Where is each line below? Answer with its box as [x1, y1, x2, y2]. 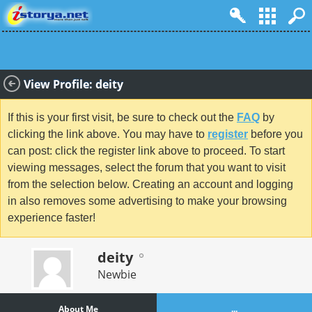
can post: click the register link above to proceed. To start [8, 145, 285, 157]
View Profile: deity [24, 77, 123, 92]
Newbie [97, 266, 136, 282]
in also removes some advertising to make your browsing [8, 195, 287, 208]
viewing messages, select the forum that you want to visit [8, 162, 286, 174]
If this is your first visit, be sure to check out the [8, 111, 237, 124]
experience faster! [8, 212, 95, 224]
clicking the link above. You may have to [8, 128, 208, 141]
